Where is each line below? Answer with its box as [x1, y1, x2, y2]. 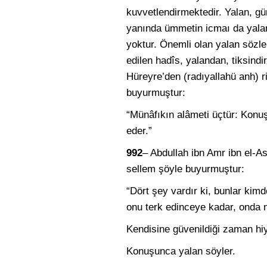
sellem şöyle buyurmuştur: [126, 163, 244, 175]
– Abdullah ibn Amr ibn [142, 147, 241, 159]
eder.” [126, 125, 152, 136]
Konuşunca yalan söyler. [126, 246, 235, 257]
